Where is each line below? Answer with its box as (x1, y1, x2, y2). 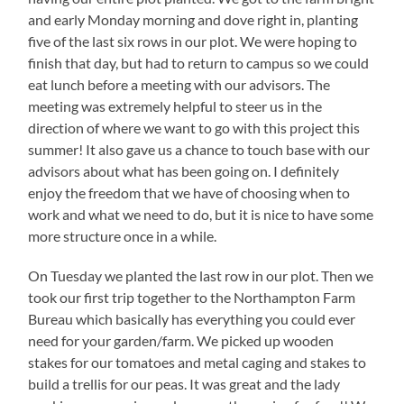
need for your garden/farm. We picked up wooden (28, 332, 335, 350)
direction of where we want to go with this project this (28, 119, 361, 137)
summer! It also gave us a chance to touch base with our (28, 141, 371, 159)
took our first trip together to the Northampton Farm (28, 289, 356, 307)
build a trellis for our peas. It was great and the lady (28, 375, 341, 393)
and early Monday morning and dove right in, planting (28, 11, 359, 29)
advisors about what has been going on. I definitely (28, 162, 340, 180)
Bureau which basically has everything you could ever (28, 310, 356, 328)
